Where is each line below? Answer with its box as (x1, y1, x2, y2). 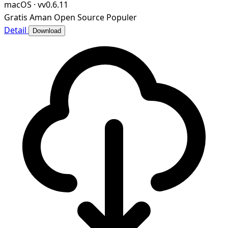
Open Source (54, 12, 104, 23)
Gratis (4, 12, 27, 23)
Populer (106, 12, 137, 23)
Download (33, 27, 61, 35)
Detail (4, 24, 28, 36)
